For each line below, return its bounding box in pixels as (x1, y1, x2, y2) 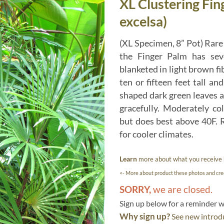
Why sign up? (119, 211, 170, 222)
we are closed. (151, 183, 212, 195)
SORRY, (119, 183, 151, 195)
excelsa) (119, 13, 167, 29)
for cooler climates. (119, 128, 193, 139)
